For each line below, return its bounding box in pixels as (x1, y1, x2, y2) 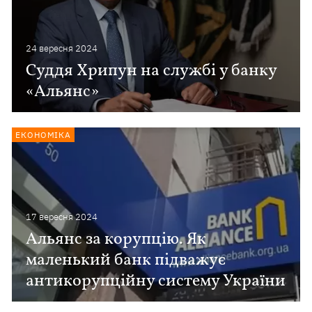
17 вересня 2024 (26, 211, 98, 223)
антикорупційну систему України (26, 270, 286, 293)
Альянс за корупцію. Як (26, 228, 207, 251)
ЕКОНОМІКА (15, 130, 72, 140)
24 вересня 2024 (26, 42, 98, 54)
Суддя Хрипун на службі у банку (26, 59, 277, 83)
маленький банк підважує (26, 249, 226, 272)
